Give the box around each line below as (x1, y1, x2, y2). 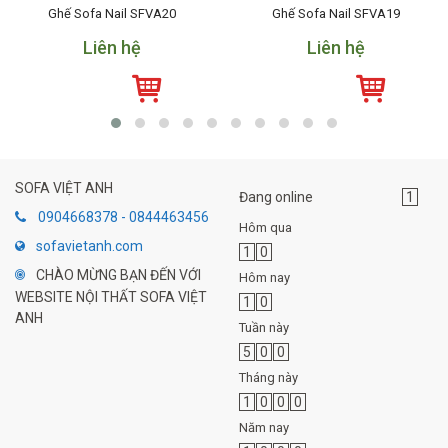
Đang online (239, 188, 313, 205)
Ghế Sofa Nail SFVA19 (272, 5, 400, 21)
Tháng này (239, 369, 298, 385)
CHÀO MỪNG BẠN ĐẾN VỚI (36, 267, 201, 284)
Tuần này (239, 319, 289, 335)
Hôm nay (239, 269, 290, 285)
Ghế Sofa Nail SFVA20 (48, 5, 176, 21)
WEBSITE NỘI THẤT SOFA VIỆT (15, 288, 207, 305)
